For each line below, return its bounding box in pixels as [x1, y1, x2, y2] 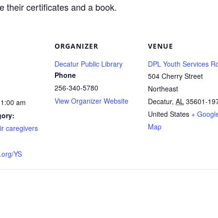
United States [148, 109, 189, 119]
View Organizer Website [54, 96, 128, 106]
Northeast [148, 84, 178, 93]
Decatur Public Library [54, 59, 123, 69]
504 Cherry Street [148, 71, 203, 81]
